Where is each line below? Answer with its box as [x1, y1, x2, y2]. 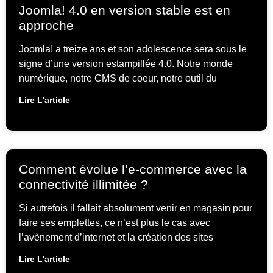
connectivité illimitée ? [19, 177, 148, 192]
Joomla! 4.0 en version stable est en [19, 3, 230, 18]
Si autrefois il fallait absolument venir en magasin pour [19, 203, 252, 214]
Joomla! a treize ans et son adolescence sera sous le [19, 44, 247, 55]
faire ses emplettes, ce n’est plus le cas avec [19, 218, 210, 229]
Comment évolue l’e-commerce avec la [19, 162, 247, 177]
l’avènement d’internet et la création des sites [19, 232, 213, 243]
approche [19, 18, 74, 33]
